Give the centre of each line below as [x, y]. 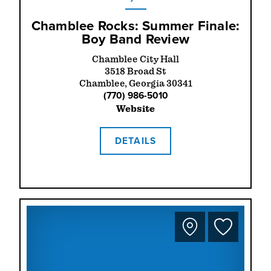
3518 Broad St [135, 72]
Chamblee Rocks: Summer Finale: [135, 26]
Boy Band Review [135, 39]
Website [135, 109]
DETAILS [135, 141]
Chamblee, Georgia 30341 [135, 84]
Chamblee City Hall [135, 60]
